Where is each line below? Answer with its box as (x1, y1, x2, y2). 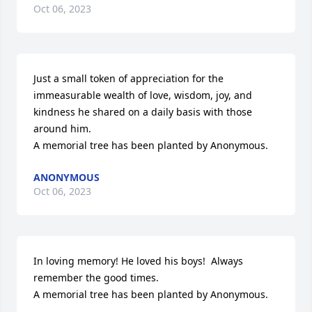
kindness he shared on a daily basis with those (33, 105, 252, 118)
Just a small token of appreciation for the (33, 72, 224, 85)
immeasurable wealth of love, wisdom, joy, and (33, 88, 252, 102)
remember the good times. (33, 271, 159, 284)
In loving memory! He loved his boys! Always (33, 254, 243, 267)
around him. (33, 122, 91, 135)
